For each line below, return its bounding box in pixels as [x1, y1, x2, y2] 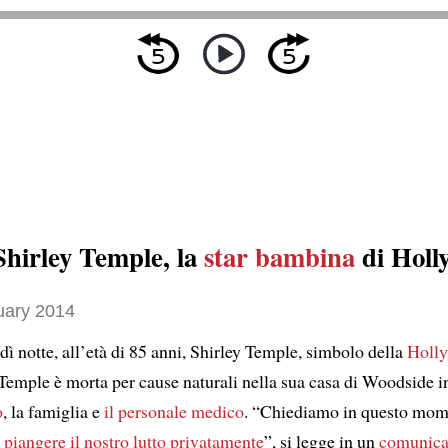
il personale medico [104, 399, 244, 424]
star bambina [204, 236, 355, 276]
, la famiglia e [3, 399, 104, 424]
